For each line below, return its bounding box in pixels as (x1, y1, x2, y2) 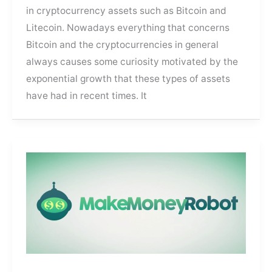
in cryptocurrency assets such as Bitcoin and (26, 5, 227, 17)
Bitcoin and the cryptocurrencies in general (26, 39, 219, 51)
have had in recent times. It (26, 90, 148, 102)
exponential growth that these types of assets (26, 73, 231, 85)
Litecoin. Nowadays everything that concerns (26, 22, 230, 34)
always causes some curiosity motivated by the (26, 56, 239, 68)
